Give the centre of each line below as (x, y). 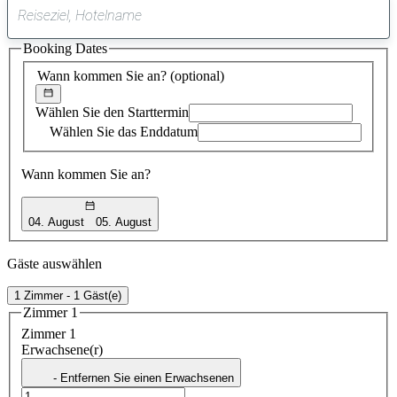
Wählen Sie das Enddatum (124, 132)
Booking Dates (65, 48)
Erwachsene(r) (62, 349)
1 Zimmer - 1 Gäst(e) (68, 295)
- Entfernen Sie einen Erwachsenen (144, 378)
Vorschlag (226, 50)
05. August (124, 222)
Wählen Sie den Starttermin (112, 113)
